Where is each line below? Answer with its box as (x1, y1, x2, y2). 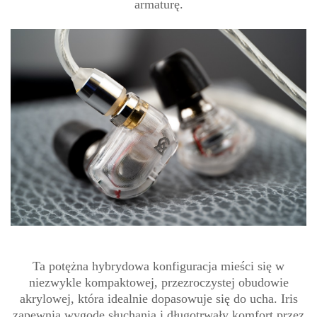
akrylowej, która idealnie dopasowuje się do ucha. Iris (19, 291, 298, 306)
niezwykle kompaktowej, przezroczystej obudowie (28, 275, 289, 289)
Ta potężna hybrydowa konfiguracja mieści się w (33, 258, 284, 273)
